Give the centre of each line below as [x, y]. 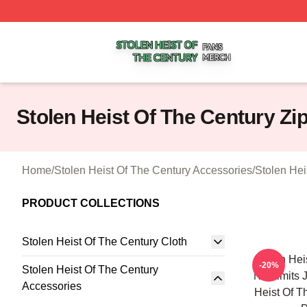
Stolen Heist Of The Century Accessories [153, 170]
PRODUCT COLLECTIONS [91, 203]
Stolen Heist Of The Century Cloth [105, 242]
